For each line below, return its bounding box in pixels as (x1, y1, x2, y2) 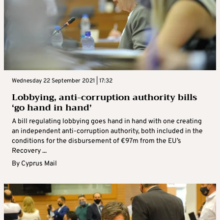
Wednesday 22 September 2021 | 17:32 (12, 77, 112, 85)
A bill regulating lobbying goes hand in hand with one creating (12, 117, 202, 126)
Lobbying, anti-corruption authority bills (12, 89, 197, 106)
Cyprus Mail (21, 160, 57, 168)
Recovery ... (12, 147, 47, 156)
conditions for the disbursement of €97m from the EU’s (12, 137, 181, 146)
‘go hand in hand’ (12, 100, 92, 116)
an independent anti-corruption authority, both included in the (12, 127, 203, 136)
